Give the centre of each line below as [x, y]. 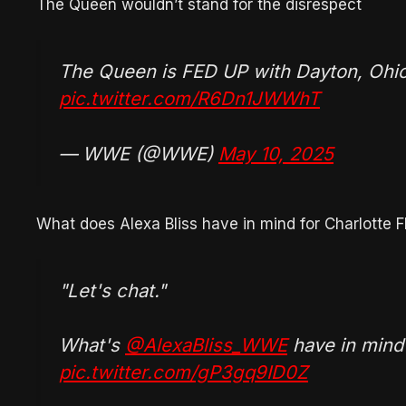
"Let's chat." [112, 290]
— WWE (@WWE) [139, 153]
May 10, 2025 [276, 153]
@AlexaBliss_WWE [206, 344]
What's [92, 344]
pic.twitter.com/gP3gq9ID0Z [184, 372]
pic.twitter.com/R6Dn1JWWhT [189, 98]
